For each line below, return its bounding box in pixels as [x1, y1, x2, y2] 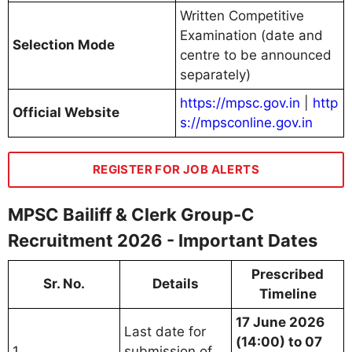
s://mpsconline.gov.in [180, 114, 313, 130]
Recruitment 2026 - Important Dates [8, 229, 317, 251]
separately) [180, 66, 251, 82]
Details [152, 275, 199, 291]
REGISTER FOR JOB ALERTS [92, 161, 260, 177]
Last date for [124, 323, 206, 339]
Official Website [13, 104, 119, 120]
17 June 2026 [236, 313, 324, 330]
